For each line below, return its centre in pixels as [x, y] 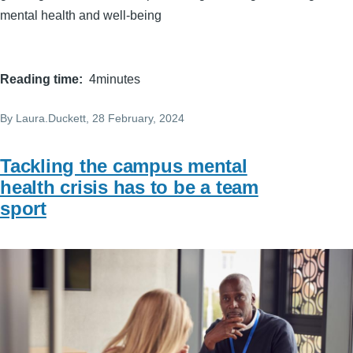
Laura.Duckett [51, 119]
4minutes [115, 80]
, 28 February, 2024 [135, 119]
